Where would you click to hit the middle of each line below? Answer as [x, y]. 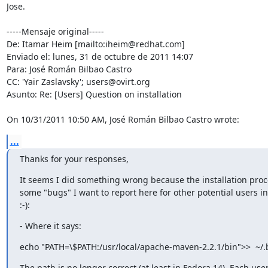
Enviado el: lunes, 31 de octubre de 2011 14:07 [100, 56]
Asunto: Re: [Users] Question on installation [94, 94]
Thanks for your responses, [74, 159]
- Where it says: [50, 226]
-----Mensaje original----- [55, 31]
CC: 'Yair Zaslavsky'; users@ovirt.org [78, 81]
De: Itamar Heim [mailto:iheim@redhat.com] [97, 44]
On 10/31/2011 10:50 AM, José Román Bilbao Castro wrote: [123, 119]
